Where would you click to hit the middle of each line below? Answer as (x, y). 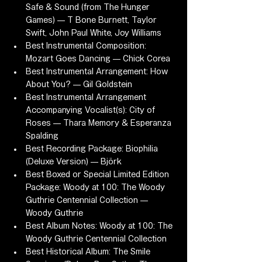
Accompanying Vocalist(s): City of (92, 110)
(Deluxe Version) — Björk (74, 162)
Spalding (42, 136)
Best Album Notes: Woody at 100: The (100, 226)
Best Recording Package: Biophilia (93, 149)
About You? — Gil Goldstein (79, 85)
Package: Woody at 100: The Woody (96, 187)
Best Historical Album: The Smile (89, 252)
